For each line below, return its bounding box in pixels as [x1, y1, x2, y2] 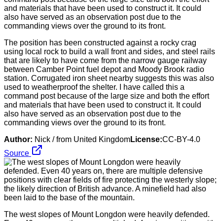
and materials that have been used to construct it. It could [4, 100, 201, 109]
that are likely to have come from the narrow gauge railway [4, 56, 207, 65]
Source [4, 148, 31, 157]
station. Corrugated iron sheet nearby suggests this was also [4, 74, 214, 82]
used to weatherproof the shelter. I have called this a [4, 82, 184, 91]
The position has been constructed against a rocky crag [4, 38, 196, 47]
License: [130, 135, 162, 144]
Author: [4, 135, 33, 144]
